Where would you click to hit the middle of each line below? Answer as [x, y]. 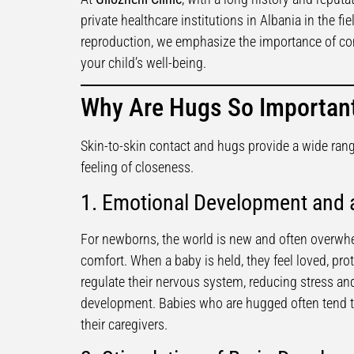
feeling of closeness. [137, 168]
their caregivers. [124, 324]
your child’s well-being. [143, 63]
